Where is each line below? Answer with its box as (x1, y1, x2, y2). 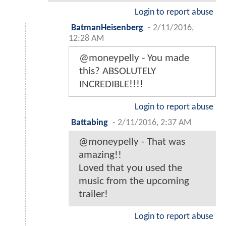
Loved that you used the (79, 163, 182, 174)
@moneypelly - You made (79, 53, 189, 64)
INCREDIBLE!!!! (79, 79, 143, 90)
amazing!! (79, 150, 122, 161)
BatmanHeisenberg (71, 24, 143, 33)
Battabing (71, 119, 108, 128)
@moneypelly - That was (79, 137, 185, 148)
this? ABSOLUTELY (79, 66, 156, 77)
